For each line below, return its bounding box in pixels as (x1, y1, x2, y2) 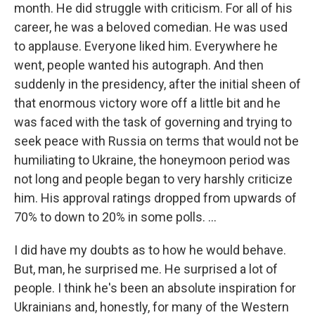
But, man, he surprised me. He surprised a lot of (14, 262, 278, 277)
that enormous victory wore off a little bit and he (14, 96, 281, 111)
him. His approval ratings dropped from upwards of (14, 191, 297, 206)
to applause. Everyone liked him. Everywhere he (14, 39, 278, 54)
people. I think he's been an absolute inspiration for (14, 281, 296, 296)
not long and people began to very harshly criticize (14, 172, 292, 187)
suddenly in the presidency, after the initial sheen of (14, 77, 301, 92)
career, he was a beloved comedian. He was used (14, 20, 288, 35)
